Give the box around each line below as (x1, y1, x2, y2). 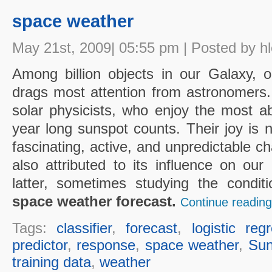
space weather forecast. (12, 192, 176, 209)
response (76, 236, 136, 253)
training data (12, 253, 91, 270)
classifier (56, 219, 112, 236)
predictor (12, 236, 67, 253)
